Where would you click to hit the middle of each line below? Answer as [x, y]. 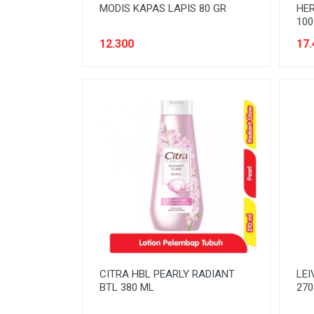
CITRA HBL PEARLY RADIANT [167, 274]
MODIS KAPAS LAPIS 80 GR [163, 8]
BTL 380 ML [127, 287]
